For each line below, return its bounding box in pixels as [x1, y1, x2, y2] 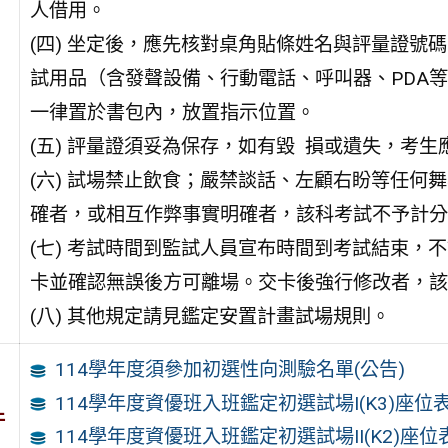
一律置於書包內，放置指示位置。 [29, 100, 315, 124]
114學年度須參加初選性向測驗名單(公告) [55, 357, 406, 381]
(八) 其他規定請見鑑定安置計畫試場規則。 [29, 304, 390, 328]
